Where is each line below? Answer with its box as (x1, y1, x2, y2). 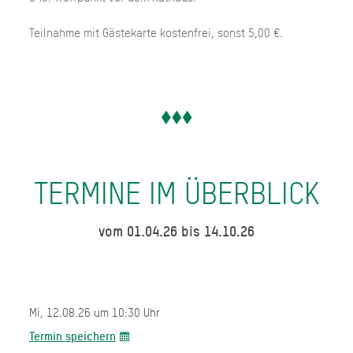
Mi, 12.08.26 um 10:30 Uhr (28, 305, 160, 320)
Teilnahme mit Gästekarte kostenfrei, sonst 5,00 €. (28, 25, 283, 40)
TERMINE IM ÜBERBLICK (33, 175, 320, 211)
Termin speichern (28, 329, 116, 344)
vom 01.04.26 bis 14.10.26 (98, 223, 255, 240)
